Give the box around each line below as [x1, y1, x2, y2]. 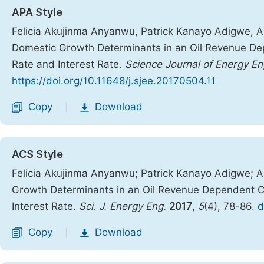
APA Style [12, 6, 62, 18]
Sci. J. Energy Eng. [79, 200, 166, 212]
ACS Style [12, 148, 63, 160]
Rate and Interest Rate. [12, 58, 125, 70]
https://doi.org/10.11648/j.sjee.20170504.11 [12, 75, 216, 87]
